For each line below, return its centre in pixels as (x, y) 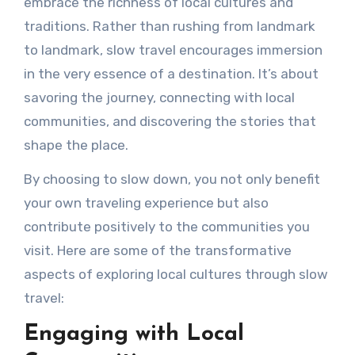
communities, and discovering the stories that (170, 121)
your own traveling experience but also (146, 202)
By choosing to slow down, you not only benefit (172, 179)
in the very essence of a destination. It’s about (171, 73)
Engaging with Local (134, 334)
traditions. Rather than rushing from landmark (169, 26)
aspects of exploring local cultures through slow (176, 274)
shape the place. (76, 145)
